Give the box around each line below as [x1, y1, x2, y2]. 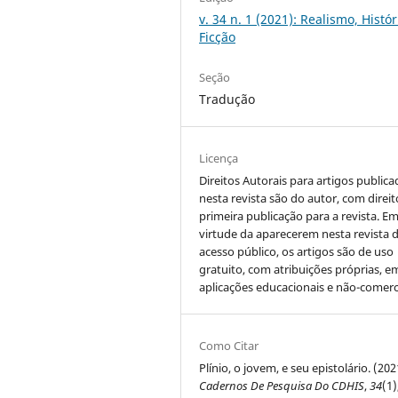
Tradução [199, 91, 256, 108]
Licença [199, 150, 239, 167]
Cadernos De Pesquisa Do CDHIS [199, 378, 365, 394]
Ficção [199, 28, 236, 46]
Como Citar [199, 338, 259, 354]
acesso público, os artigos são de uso [199, 243, 394, 260]
